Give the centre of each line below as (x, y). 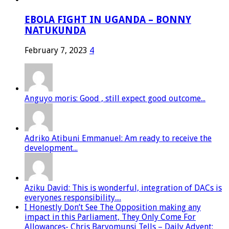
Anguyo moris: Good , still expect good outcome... (115, 98)
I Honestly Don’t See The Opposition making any (113, 207)
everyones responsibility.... (73, 197)
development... (51, 148)
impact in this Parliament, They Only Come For (110, 217)
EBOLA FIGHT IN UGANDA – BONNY (108, 20)
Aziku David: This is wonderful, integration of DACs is (123, 188)
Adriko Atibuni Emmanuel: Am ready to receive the (118, 138)
